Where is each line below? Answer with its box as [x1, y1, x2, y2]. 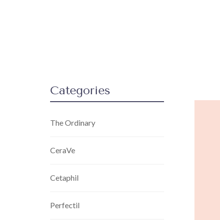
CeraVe [50, 145, 75, 155]
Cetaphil [50, 173, 79, 182]
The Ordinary [50, 118, 95, 127]
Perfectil [50, 200, 80, 210]
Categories [50, 83, 110, 97]
